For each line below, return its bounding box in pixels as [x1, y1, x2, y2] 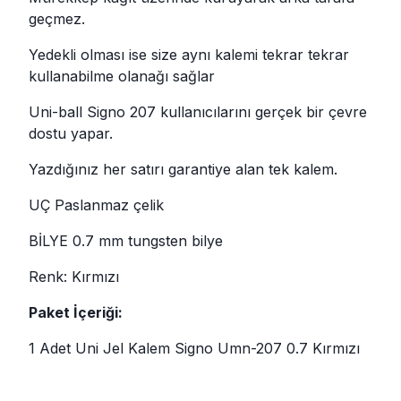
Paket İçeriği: [29, 303, 123, 321]
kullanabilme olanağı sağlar [29, 66, 215, 85]
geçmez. [29, 9, 85, 28]
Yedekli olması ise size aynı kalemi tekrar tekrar [29, 45, 349, 64]
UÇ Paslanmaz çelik [29, 195, 164, 214]
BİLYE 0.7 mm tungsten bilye [29, 231, 223, 250]
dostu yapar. [29, 124, 113, 142]
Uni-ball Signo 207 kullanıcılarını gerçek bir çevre [29, 102, 367, 121]
